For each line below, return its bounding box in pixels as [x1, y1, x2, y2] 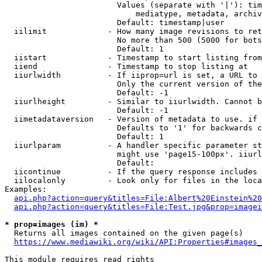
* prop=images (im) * [5, 220, 98, 229]
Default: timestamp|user [5, 18, 225, 27]
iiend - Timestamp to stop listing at [5, 62, 248, 71]
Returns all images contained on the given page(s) [5, 229, 243, 237]
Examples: [5, 185, 47, 194]
